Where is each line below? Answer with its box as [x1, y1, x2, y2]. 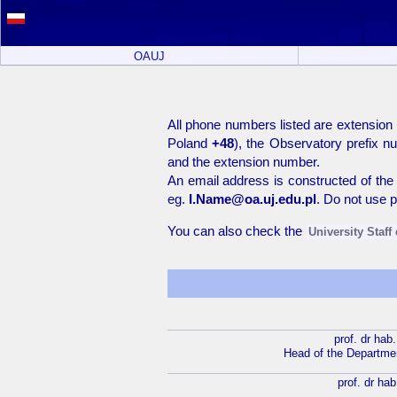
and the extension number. [167, 154, 320, 169]
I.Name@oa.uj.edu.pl [188, 191, 316, 206]
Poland [167, 136, 213, 151]
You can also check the [167, 223, 306, 238]
